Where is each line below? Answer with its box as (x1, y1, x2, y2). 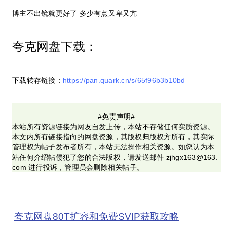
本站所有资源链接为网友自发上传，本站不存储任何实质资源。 (12, 123, 215, 131)
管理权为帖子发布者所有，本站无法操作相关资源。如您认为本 (12, 143, 215, 152)
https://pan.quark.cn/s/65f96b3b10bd (62, 76, 185, 85)
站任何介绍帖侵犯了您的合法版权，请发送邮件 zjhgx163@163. (12, 153, 218, 162)
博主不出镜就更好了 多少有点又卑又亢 (12, 9, 137, 18)
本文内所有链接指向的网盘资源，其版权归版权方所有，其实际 (12, 133, 215, 141)
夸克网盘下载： (12, 40, 97, 54)
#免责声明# (98, 112, 135, 121)
